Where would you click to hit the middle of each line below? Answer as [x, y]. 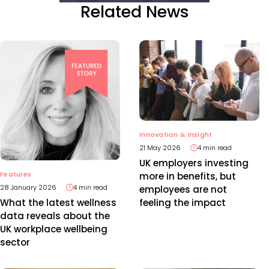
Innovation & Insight [176, 134]
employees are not [183, 189]
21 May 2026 [160, 147]
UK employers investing [194, 163]
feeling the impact [183, 202]
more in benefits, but [188, 176]
